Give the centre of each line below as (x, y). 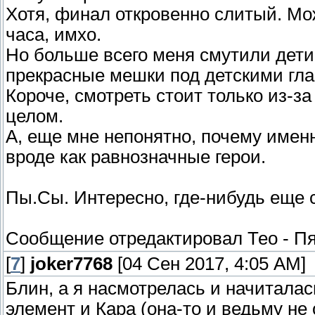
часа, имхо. (53, 35)
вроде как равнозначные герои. (136, 157)
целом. (34, 116)
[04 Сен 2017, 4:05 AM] (209, 264)
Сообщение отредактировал (127, 239)
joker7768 (71, 264)
